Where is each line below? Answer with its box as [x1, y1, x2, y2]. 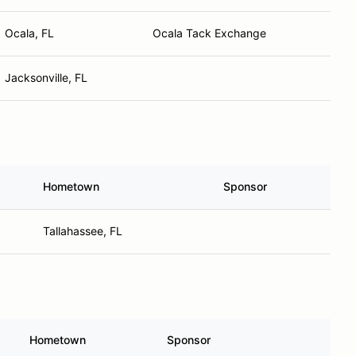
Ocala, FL [5, 26, 54, 40]
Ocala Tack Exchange [153, 26, 266, 40]
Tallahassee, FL [43, 224, 122, 238]
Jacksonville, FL [5, 71, 87, 84]
